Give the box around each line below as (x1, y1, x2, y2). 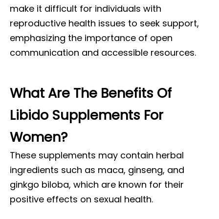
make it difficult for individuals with (10, 2, 161, 15)
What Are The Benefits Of (10, 84, 172, 102)
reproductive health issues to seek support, (10, 17, 199, 29)
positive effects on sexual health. (10, 193, 153, 205)
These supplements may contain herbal (10, 149, 184, 161)
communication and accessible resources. (10, 46, 196, 59)
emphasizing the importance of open (10, 32, 173, 44)
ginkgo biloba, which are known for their (10, 178, 184, 191)
